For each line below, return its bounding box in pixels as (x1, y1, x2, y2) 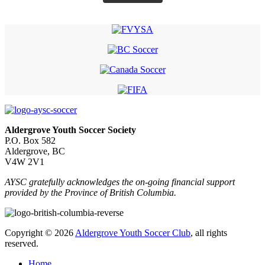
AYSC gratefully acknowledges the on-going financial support (5, 176, 235, 187)
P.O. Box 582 (5, 135, 56, 146)
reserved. (5, 238, 38, 248)
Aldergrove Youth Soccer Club (75, 227, 190, 238)
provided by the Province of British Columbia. (5, 187, 176, 198)
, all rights (190, 227, 227, 238)
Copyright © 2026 (5, 227, 75, 238)
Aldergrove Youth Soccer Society (5, 124, 136, 135)
